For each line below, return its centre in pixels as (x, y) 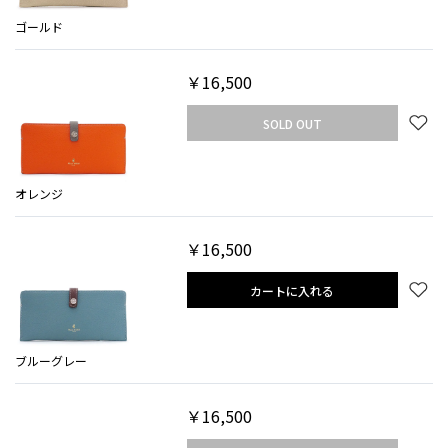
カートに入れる (292, 290)
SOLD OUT (292, 123)
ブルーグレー (51, 361)
